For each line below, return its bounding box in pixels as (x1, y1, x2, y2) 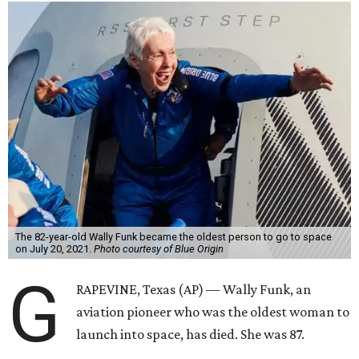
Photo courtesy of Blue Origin (93, 243, 224, 256)
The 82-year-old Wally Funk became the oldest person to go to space (14, 231, 332, 244)
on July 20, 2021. (14, 243, 94, 256)
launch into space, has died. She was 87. (76, 326, 305, 343)
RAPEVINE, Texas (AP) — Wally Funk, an (76, 281, 312, 298)
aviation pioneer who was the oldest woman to (76, 304, 350, 321)
